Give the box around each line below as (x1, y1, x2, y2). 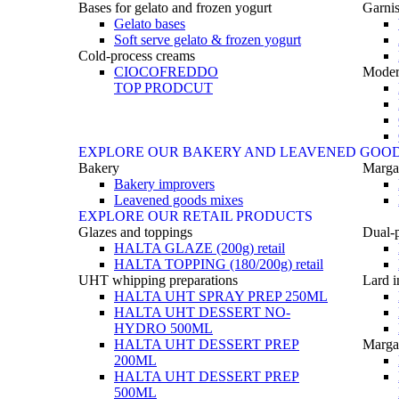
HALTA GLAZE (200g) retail (114, 240, 285, 256)
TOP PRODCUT (114, 80, 213, 95)
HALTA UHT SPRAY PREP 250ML (114, 289, 328, 304)
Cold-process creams (78, 48, 195, 63)
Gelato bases (114, 16, 185, 31)
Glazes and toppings (78, 224, 192, 240)
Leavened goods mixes (114, 192, 243, 208)
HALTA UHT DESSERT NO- (114, 305, 290, 320)
